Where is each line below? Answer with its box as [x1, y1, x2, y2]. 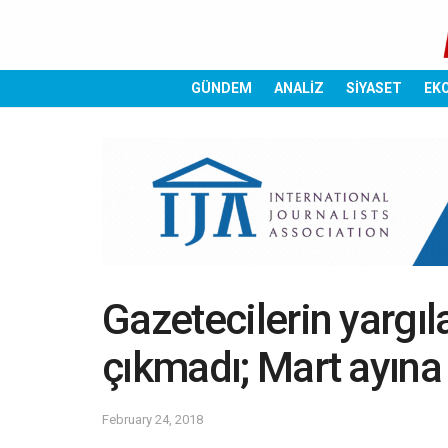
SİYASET [346, 80, 402, 96]
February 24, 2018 [102, 412, 203, 428]
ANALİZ [274, 80, 324, 96]
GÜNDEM [191, 80, 252, 96]
